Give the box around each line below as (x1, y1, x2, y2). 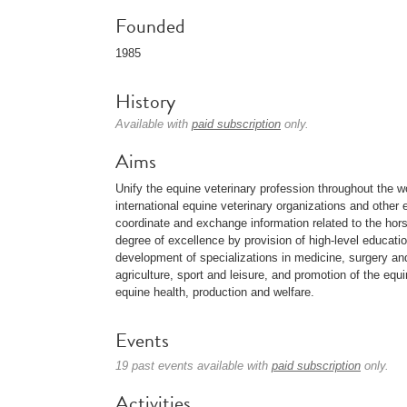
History (115, 86, 175, 116)
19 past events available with (115, 359, 272, 372)
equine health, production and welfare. (115, 285, 314, 299)
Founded (115, 11, 185, 41)
